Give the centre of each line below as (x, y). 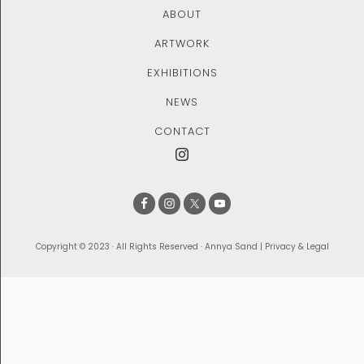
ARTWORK (182, 43)
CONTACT (182, 131)
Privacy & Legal (297, 246)
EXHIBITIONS (182, 72)
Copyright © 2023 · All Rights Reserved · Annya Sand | (150, 246)
